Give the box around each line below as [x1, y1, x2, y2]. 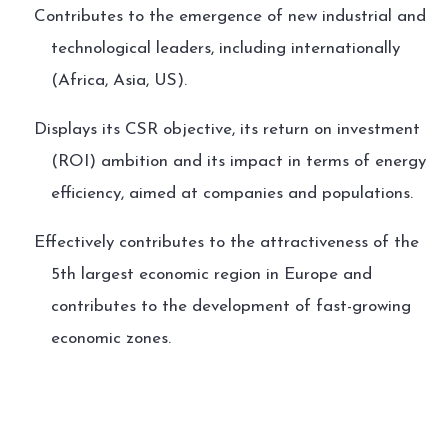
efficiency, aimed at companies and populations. [50, 185, 413, 202]
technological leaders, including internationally [50, 40, 400, 57]
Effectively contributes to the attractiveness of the [33, 234, 419, 251]
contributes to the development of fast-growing [50, 298, 411, 315]
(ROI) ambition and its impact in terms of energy [50, 153, 426, 170]
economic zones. [50, 330, 171, 347]
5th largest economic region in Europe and [50, 266, 372, 283]
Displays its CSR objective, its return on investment [33, 121, 420, 138]
